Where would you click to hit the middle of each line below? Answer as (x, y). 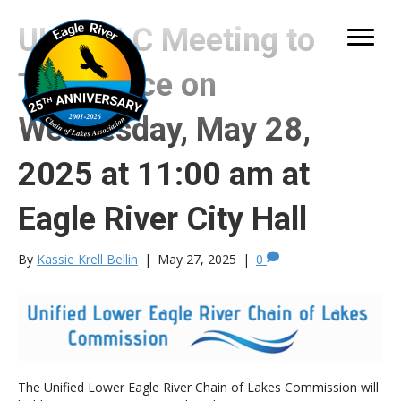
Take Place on (117, 85)
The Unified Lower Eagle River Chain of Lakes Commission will (198, 387)
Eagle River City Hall (162, 219)
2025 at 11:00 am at (164, 175)
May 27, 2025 (197, 259)
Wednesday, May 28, (164, 130)
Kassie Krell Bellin (87, 259)
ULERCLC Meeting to (166, 40)
